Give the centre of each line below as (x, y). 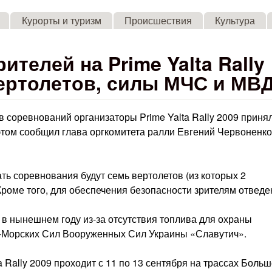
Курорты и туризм (61, 20)
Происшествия (158, 20)
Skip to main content (121, 9)
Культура (235, 20)
